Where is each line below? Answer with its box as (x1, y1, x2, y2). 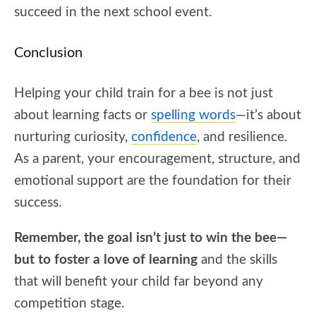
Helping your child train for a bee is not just (14, 86, 273, 100)
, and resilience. (197, 130, 287, 144)
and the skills (197, 253, 277, 267)
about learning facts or (14, 108, 151, 122)
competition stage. (14, 296, 124, 310)
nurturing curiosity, (14, 130, 131, 144)
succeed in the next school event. (14, 5, 212, 19)
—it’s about (236, 108, 301, 122)
